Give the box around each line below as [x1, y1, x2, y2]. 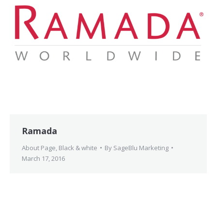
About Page [22, 143, 56, 152]
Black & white [59, 143, 97, 152]
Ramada [22, 124, 57, 137]
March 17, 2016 [22, 154, 65, 163]
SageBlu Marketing [113, 143, 169, 152]
